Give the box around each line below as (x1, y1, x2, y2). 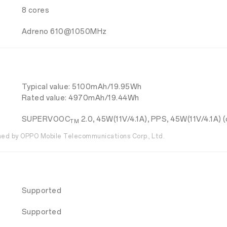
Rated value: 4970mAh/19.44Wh (21, 94, 139, 103)
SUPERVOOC (21, 115, 70, 124)
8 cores (21, 6, 50, 15)
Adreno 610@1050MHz (21, 27, 107, 36)
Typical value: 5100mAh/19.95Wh (21, 83, 142, 92)
